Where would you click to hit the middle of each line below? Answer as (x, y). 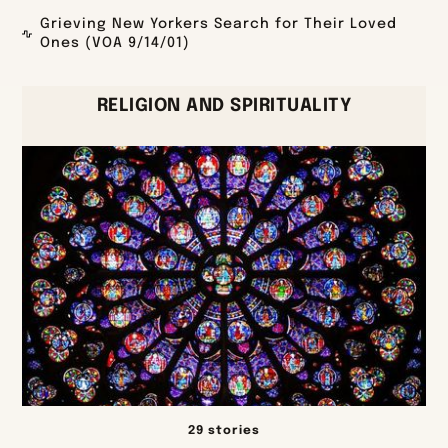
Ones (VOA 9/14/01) (115, 43)
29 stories (224, 431)
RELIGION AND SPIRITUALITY (224, 106)
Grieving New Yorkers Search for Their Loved (219, 24)
